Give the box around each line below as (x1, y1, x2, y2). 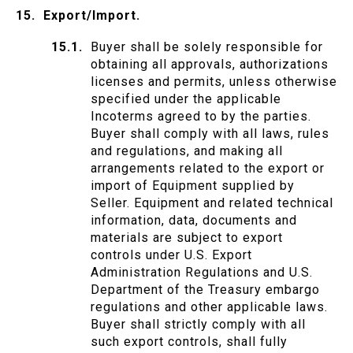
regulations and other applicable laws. (91, 299, 328, 315)
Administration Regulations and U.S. (91, 265, 313, 281)
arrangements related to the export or (91, 161, 325, 176)
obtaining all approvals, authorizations (91, 57, 329, 72)
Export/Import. (43, 8, 140, 24)
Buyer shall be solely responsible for (91, 39, 323, 55)
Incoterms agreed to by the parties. (91, 109, 311, 124)
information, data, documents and (91, 213, 297, 229)
